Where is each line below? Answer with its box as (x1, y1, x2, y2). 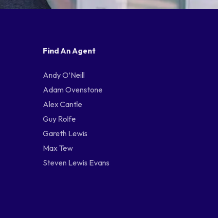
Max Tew (43, 143, 73, 153)
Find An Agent (43, 46, 96, 55)
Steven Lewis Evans (43, 158, 110, 167)
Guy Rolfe (43, 114, 76, 124)
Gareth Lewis (43, 128, 88, 138)
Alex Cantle (43, 99, 83, 109)
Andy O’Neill (43, 70, 85, 80)
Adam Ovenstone (43, 85, 103, 94)
